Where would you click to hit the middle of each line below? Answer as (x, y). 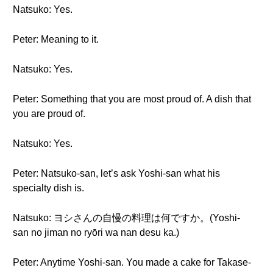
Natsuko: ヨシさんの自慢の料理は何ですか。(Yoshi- (126, 218)
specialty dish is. (48, 188)
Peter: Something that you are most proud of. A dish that (132, 99)
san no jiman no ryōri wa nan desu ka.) (96, 232)
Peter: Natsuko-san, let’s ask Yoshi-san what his (116, 173)
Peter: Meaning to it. (56, 39)
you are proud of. (49, 114)
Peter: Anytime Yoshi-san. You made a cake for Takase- (132, 262)
